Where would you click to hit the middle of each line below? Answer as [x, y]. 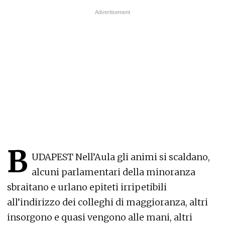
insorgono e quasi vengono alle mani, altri [100, 217]
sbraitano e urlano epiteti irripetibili [87, 187]
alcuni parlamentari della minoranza [114, 172]
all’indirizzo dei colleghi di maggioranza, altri [107, 202]
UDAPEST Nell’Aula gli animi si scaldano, [121, 157]
